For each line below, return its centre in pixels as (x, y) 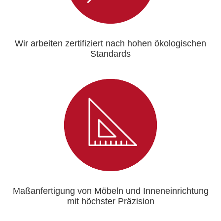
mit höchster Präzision (110, 201)
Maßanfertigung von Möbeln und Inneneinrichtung (110, 191)
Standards (110, 54)
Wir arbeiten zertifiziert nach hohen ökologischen (110, 43)
